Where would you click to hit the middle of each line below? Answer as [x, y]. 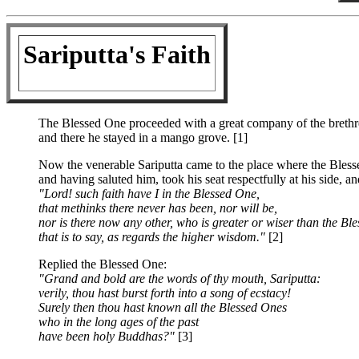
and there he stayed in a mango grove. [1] [143, 137]
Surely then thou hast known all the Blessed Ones [163, 307]
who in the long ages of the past [119, 322]
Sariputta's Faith [117, 54]
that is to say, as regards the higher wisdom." [152, 237]
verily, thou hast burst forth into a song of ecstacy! [165, 293]
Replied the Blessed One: [103, 264]
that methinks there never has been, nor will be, [158, 208]
